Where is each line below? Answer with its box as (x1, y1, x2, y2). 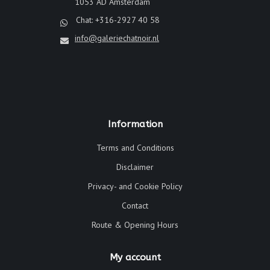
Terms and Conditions (96, 142, 174, 153)
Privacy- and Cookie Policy (87, 180, 183, 192)
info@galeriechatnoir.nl (75, 32, 159, 43)
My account (109, 251, 161, 263)
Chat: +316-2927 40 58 (74, 14, 160, 25)
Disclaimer (116, 161, 154, 172)
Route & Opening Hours (92, 219, 178, 230)
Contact (122, 199, 148, 211)
